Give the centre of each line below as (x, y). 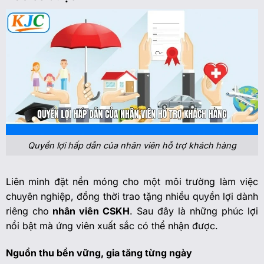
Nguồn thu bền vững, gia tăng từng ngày (99, 253)
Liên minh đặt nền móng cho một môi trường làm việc (132, 181)
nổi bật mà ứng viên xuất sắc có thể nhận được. (112, 225)
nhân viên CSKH (89, 211)
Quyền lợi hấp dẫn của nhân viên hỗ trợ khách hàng (132, 145)
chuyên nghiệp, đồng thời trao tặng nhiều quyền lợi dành (132, 196)
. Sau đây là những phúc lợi (194, 211)
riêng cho (27, 211)
